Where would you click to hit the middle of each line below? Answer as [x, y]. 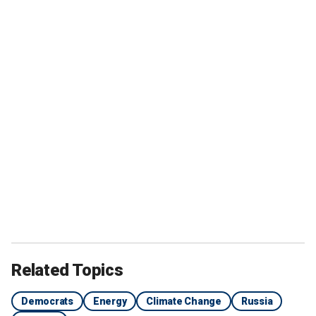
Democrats [47, 301]
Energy [110, 301]
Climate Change [184, 301]
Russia [257, 301]
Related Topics [67, 270]
